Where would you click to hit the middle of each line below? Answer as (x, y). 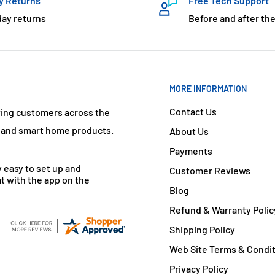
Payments (191, 150)
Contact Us (193, 111)
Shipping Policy (202, 229)
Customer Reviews (210, 170)
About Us (189, 131)
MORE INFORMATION (208, 88)
